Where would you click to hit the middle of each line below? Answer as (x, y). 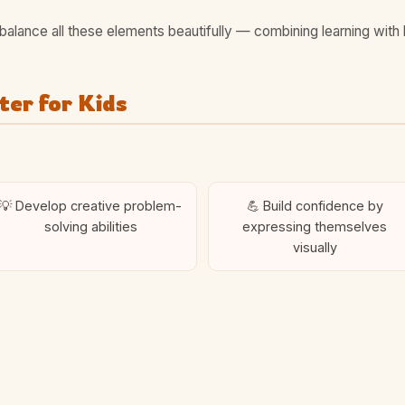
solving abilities (90, 226)
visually (315, 247)
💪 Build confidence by (315, 205)
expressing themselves (315, 226)
